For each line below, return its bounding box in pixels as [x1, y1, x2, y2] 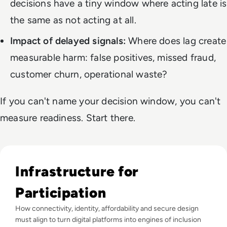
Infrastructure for [15, 162, 139, 180]
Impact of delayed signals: [10, 34, 126, 47]
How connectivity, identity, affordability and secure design [15, 204, 199, 213]
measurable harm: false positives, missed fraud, [10, 51, 216, 63]
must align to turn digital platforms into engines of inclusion [15, 215, 201, 224]
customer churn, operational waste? [10, 68, 168, 80]
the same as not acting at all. [10, 14, 136, 26]
